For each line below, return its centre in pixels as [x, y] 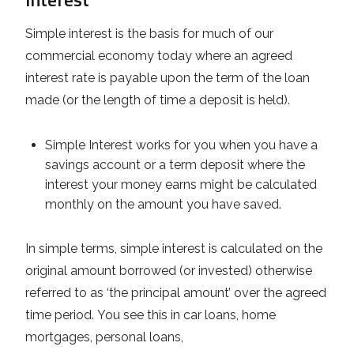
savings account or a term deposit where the [175, 165]
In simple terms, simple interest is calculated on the [174, 249]
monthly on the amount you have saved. [163, 205]
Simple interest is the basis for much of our [149, 34]
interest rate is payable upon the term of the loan [168, 78]
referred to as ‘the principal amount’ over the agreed [176, 293]
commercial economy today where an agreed [159, 56]
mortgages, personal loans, [104, 337]
